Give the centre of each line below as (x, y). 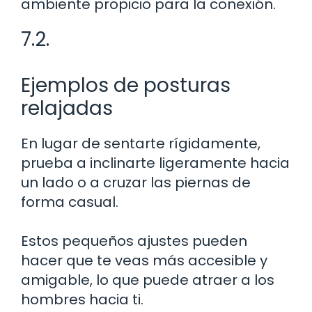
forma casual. (70, 202)
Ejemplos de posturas (126, 85)
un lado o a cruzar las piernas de (136, 182)
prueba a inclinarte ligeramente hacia (155, 163)
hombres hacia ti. (82, 299)
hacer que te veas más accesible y (144, 260)
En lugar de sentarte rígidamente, (141, 143)
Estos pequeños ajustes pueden (134, 241)
